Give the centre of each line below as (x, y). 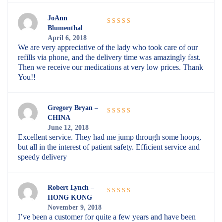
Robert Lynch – (71, 188)
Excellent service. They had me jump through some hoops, (110, 137)
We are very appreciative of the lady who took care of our (108, 48)
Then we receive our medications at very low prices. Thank (111, 67)
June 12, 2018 (68, 128)
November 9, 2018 (75, 207)
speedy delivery (42, 157)
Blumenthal (65, 28)
